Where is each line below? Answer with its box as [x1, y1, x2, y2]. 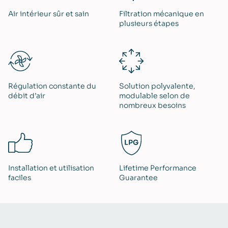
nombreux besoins [119, 100, 186, 110]
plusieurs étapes [119, 18, 179, 28]
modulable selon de [119, 91, 190, 100]
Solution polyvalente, [119, 81, 195, 91]
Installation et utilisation [8, 163, 94, 173]
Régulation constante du [8, 81, 96, 91]
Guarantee [119, 173, 158, 182]
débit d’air [8, 91, 45, 100]
